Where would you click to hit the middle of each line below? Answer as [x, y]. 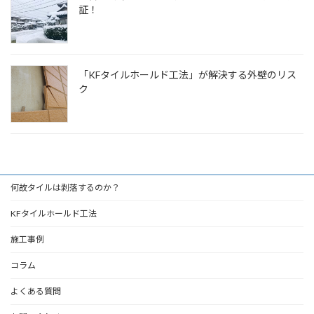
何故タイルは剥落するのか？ [65, 187]
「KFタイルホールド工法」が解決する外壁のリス [187, 74]
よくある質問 [36, 291]
